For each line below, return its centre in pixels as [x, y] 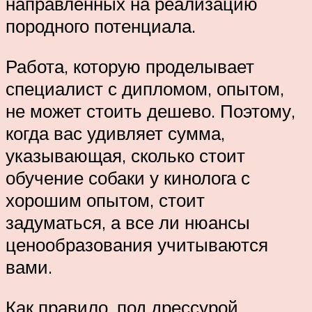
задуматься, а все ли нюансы [128, 223]
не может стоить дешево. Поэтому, [150, 111]
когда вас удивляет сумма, [115, 133]
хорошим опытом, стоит [105, 200]
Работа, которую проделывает [130, 67]
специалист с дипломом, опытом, [145, 89]
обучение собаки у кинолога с [128, 178]
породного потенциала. [101, 26]
